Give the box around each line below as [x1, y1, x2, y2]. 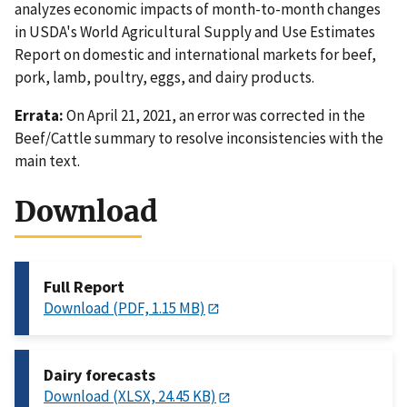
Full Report [44, 276, 124, 298]
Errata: [15, 105, 64, 126]
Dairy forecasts [44, 364, 155, 386]
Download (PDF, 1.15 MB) [44, 298, 205, 319]
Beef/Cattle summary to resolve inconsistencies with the [15, 128, 383, 149]
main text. [15, 151, 80, 172]
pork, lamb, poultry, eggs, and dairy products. [15, 67, 314, 88]
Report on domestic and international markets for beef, [15, 45, 376, 65]
